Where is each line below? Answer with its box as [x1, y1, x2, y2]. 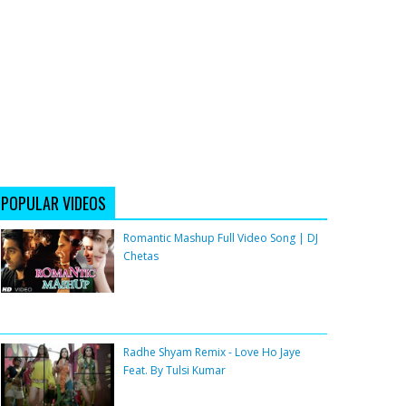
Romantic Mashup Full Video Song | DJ [123, 230, 318, 246]
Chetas [123, 248, 159, 265]
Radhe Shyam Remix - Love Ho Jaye [123, 344, 301, 361]
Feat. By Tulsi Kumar [123, 362, 226, 379]
